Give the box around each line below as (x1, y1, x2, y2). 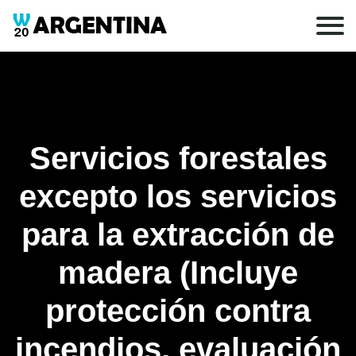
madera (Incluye (58, 255, 298, 290)
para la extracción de (21, 217, 335, 252)
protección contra (45, 293, 311, 328)
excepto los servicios (19, 179, 337, 214)
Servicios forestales (29, 141, 327, 176)
